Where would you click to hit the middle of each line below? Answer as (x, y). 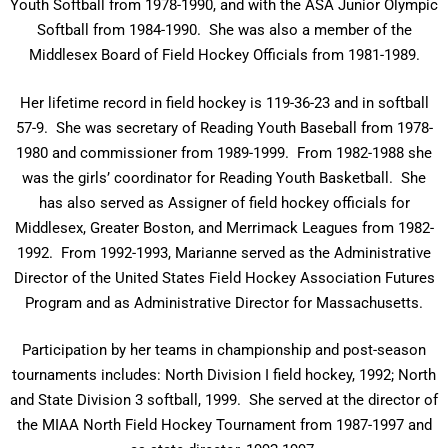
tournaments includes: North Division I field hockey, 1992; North (224, 375)
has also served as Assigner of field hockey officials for (224, 202)
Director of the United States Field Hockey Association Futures (224, 277)
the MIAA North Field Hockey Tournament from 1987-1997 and (224, 425)
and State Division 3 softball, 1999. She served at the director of (224, 400)
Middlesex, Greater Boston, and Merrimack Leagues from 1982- (224, 227)
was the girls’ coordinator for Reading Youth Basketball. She (224, 177)
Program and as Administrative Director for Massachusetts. (224, 302)
